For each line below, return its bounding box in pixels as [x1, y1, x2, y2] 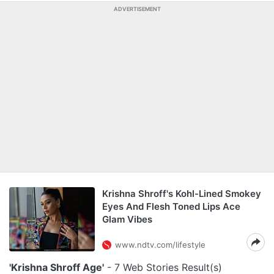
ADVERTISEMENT [113, 6, 161, 12]
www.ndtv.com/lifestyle [115, 240, 206, 250]
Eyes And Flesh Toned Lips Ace [102, 201, 240, 212]
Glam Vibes [102, 213, 152, 225]
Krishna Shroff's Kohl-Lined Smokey [102, 188, 261, 199]
